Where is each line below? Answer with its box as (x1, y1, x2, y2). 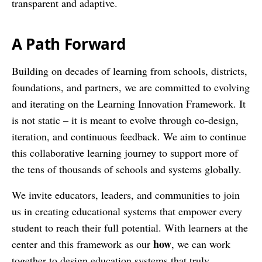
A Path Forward (12, 33, 126, 54)
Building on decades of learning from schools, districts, (12, 63, 247, 78)
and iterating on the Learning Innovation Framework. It (12, 96, 246, 111)
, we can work (171, 236, 230, 251)
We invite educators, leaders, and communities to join (12, 187, 240, 202)
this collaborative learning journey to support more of (12, 145, 238, 160)
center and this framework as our (12, 236, 153, 251)
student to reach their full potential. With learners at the (12, 220, 248, 235)
